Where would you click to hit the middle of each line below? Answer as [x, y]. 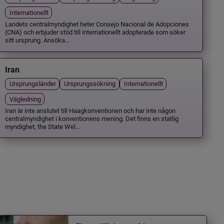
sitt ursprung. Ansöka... [37, 40]
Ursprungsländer [33, 83]
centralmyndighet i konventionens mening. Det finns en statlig [92, 118]
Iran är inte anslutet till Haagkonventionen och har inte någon [90, 110]
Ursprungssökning [90, 83]
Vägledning [25, 98]
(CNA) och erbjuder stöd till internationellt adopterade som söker [95, 32]
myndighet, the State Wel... [43, 126]
